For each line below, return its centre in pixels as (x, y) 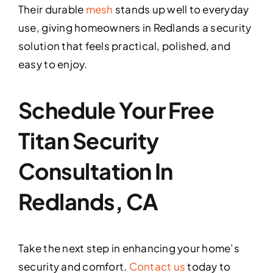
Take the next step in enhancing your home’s (129, 248)
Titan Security (88, 141)
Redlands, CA (88, 202)
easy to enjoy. (53, 64)
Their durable (52, 9)
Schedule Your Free (116, 110)
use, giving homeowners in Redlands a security (135, 28)
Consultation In (95, 171)
